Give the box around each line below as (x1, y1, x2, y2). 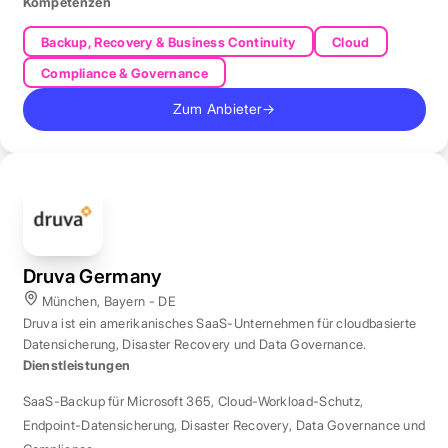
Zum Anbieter (172, 100, 263, 118)
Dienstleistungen (22, 356, 131, 373)
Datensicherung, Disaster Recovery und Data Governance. (22, 335, 367, 352)
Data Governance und (295, 416, 426, 433)
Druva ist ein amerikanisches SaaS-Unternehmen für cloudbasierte (22, 314, 417, 331)
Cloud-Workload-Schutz (217, 392, 361, 409)
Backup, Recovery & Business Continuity (40, 33, 296, 50)
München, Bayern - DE (38, 292, 176, 309)
